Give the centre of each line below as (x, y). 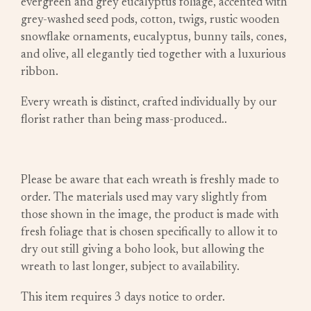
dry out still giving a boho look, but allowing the (143, 251)
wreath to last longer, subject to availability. (132, 268)
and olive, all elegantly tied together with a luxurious (153, 56)
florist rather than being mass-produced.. (124, 121)
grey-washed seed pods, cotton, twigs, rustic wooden (150, 21)
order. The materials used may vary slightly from (144, 199)
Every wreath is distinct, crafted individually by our (149, 103)
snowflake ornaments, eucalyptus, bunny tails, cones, (154, 38)
